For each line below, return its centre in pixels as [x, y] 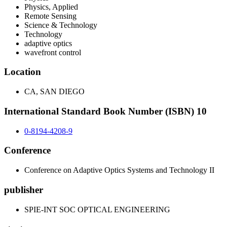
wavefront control [53, 52]
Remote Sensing [50, 16]
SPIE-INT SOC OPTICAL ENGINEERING [97, 209]
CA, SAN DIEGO [54, 92]
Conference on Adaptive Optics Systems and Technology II [119, 170]
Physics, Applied [51, 7]
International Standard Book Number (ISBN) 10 [105, 111]
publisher [24, 190]
